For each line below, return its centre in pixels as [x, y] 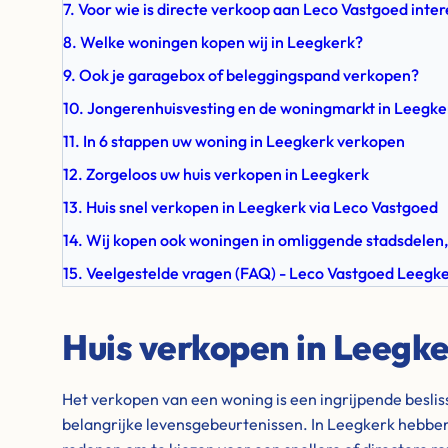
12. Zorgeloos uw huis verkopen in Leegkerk [216, 174]
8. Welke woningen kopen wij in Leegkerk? [213, 42]
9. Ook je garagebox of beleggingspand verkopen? [241, 75]
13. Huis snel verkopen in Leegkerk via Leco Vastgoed [250, 207]
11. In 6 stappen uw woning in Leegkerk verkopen [234, 141]
